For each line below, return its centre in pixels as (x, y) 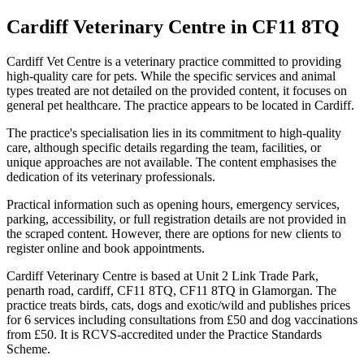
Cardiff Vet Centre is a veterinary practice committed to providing (174, 61)
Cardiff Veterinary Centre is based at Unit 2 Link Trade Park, (162, 275)
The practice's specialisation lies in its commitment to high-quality (174, 132)
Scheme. (28, 349)
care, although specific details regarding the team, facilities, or (164, 147)
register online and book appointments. (106, 248)
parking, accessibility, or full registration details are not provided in (176, 219)
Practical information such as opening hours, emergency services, (173, 204)
